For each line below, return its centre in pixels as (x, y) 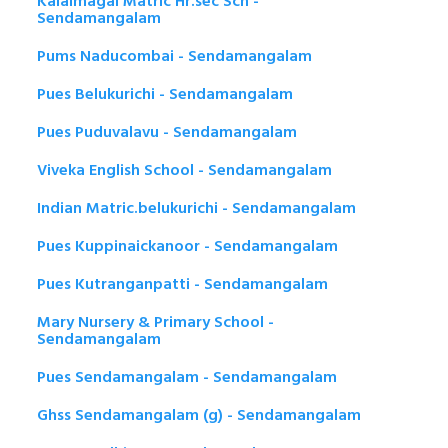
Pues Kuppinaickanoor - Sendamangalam (187, 246)
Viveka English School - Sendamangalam (184, 170)
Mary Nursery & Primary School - (155, 322)
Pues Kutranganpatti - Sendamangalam (182, 284)
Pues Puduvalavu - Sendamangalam (167, 132)
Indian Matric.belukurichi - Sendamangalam (196, 208)
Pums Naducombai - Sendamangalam (174, 56)
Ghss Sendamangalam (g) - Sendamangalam (199, 415)
